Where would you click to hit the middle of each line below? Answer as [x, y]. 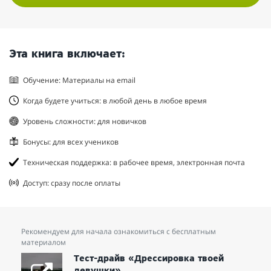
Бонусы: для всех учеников [71, 142]
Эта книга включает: [67, 54]
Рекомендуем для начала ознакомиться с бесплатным [119, 231]
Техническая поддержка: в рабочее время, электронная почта [134, 162]
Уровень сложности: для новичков [85, 121]
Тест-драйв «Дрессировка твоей [149, 259]
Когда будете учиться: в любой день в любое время [115, 100]
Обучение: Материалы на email [79, 80]
